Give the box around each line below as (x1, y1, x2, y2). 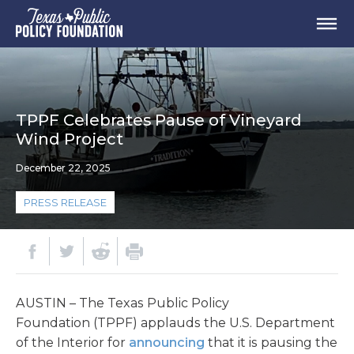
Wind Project (16, 130, 123, 149)
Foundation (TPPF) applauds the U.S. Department (16, 315, 335, 330)
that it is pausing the (205, 335, 337, 350)
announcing (129, 335, 205, 350)
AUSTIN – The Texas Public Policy (16, 296, 229, 311)
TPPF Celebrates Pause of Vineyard (16, 111, 302, 130)
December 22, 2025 (16, 162, 110, 174)
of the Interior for (16, 335, 129, 350)
